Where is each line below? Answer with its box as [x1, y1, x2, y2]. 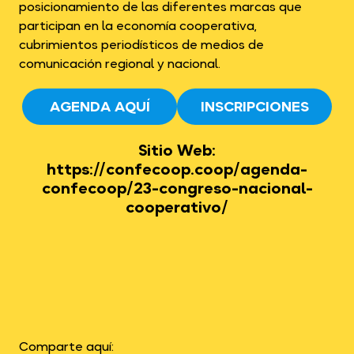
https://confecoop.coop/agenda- [47, 156, 307, 182]
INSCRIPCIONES [200, 95, 309, 118]
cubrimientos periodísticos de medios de [19, 34, 264, 55]
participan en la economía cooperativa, [19, 15, 256, 36]
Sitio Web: [138, 137, 216, 163]
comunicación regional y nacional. [19, 53, 220, 73]
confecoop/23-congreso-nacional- [41, 175, 313, 201]
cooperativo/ [126, 194, 228, 220]
